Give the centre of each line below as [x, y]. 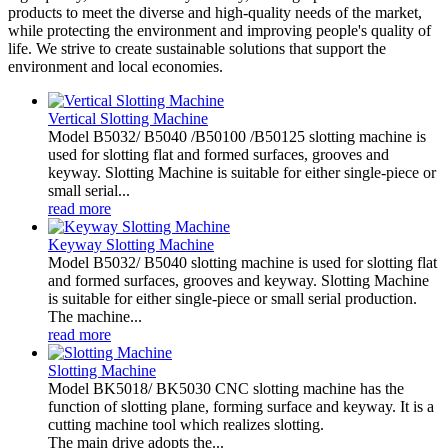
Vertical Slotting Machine [128, 118]
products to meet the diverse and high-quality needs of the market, [215, 12]
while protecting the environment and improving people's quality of [219, 30]
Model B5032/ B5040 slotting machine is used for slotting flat [242, 262]
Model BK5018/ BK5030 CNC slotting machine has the [226, 388]
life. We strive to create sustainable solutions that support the [197, 48]
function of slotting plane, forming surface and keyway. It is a [241, 406]
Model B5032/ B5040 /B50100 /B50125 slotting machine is [237, 136]
